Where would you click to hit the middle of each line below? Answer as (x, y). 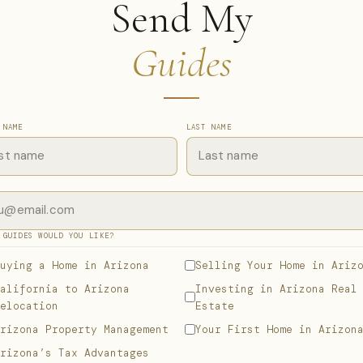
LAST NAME (209, 127)
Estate (215, 305)
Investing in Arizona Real (276, 288)
